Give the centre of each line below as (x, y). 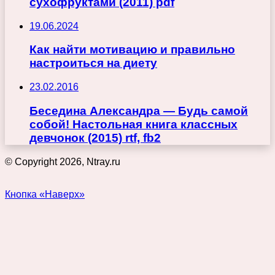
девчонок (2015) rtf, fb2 (95, 137)
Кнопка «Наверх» (45, 194)
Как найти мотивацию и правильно (132, 50)
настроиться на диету (93, 63)
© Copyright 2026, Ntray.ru (63, 161)
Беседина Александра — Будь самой (139, 110)
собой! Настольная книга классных (134, 124)
